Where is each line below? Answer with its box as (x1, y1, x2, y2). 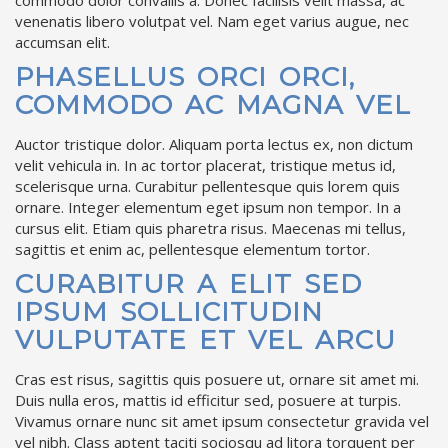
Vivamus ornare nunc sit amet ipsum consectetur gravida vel (15, 410, 429, 431)
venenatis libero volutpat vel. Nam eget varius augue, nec (15, 10, 409, 31)
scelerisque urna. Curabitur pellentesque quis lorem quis (15, 175, 400, 196)
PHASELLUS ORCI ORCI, (15, 60, 355, 93)
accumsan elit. (15, 31, 110, 52)
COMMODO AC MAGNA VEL (15, 88, 411, 121)
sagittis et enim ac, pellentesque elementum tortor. (15, 238, 370, 259)
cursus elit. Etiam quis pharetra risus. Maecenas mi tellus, (15, 217, 406, 238)
